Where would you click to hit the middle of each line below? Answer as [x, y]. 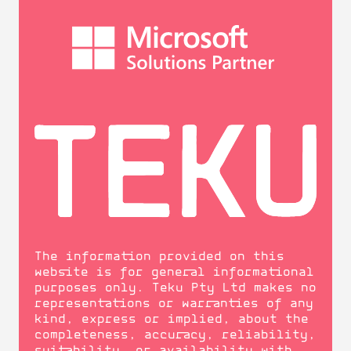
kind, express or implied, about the [172, 320]
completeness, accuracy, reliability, [175, 336]
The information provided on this [159, 257]
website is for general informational [174, 273]
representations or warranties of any [174, 304]
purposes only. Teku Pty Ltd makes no [175, 289]
